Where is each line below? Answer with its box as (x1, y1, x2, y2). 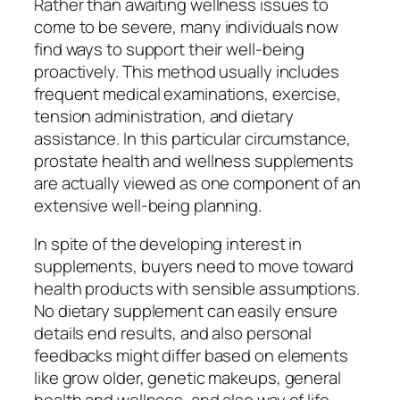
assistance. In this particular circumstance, (34, 126, 351, 150)
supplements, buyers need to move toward (34, 254, 354, 279)
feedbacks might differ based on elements (34, 344, 348, 368)
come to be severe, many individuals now (34, 14, 339, 38)
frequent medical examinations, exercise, (34, 81, 341, 105)
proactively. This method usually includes (34, 59, 339, 83)
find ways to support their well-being (34, 37, 305, 61)
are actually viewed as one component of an (34, 171, 361, 195)
